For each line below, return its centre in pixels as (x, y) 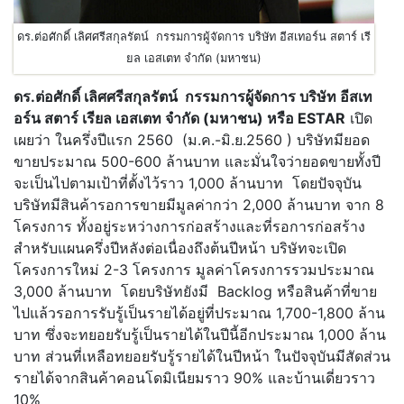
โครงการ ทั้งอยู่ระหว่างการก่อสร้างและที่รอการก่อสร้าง (189, 227)
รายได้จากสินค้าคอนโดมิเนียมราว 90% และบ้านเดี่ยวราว (194, 378)
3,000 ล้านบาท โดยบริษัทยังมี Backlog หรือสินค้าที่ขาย (195, 292)
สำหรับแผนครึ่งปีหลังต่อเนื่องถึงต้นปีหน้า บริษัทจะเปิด (180, 248)
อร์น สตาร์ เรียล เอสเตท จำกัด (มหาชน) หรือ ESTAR (179, 119)
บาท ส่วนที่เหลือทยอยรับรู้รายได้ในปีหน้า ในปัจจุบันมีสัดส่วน (202, 357)
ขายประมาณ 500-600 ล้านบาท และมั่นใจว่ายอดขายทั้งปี (197, 162)
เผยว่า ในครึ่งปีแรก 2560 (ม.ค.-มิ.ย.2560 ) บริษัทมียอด (192, 140)
